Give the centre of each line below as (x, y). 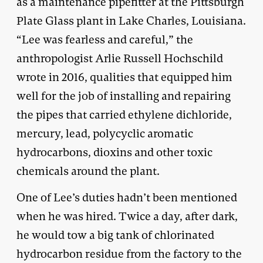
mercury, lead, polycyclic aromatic (105, 133)
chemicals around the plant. (88, 171)
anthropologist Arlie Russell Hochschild (120, 58)
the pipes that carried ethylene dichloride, (124, 114)
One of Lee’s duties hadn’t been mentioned (127, 197)
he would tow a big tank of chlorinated (115, 235)
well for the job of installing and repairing (124, 96)
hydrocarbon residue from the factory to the (129, 254)
